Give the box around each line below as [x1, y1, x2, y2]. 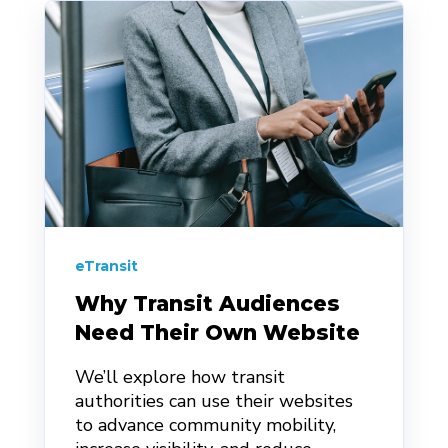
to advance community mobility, [75, 413, 336, 438]
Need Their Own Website [75, 320, 360, 346]
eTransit [75, 256, 138, 275]
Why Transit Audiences [75, 291, 340, 317]
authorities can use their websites [75, 389, 353, 414]
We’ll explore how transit [75, 365, 285, 390]
